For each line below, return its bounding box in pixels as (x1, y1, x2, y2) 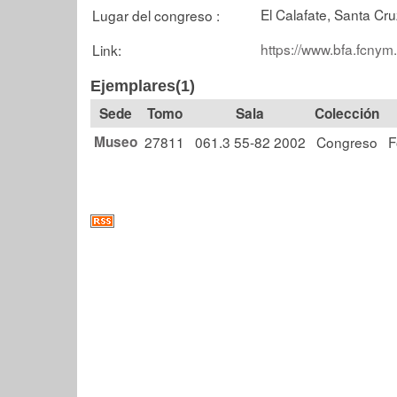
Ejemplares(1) (90, 77, 195, 95)
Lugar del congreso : (92, 4, 220, 25)
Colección (315, 104, 379, 123)
